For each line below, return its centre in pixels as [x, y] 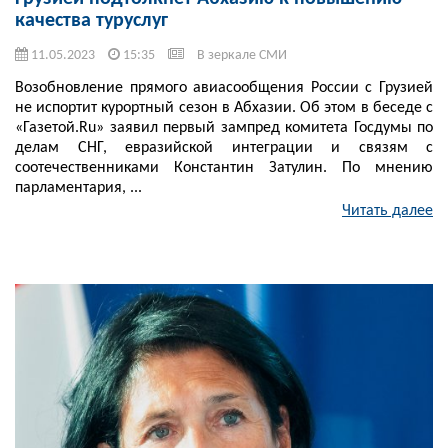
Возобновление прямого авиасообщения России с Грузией [224, 88]
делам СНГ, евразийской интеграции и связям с [224, 148]
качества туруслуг [91, 21]
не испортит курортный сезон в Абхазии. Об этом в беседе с [224, 108]
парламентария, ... [78, 188]
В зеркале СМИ [242, 56]
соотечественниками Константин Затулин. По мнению [224, 168]
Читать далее [387, 211]
